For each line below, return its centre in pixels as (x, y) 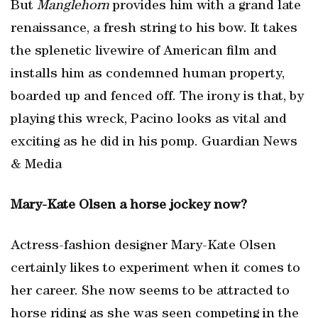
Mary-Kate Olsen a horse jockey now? (129, 206)
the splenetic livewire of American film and (144, 52)
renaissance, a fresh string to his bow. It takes (154, 29)
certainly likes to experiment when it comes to (155, 269)
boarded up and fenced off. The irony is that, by (157, 97)
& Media (36, 165)
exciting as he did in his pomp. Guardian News (154, 143)
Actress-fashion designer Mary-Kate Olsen (143, 246)
